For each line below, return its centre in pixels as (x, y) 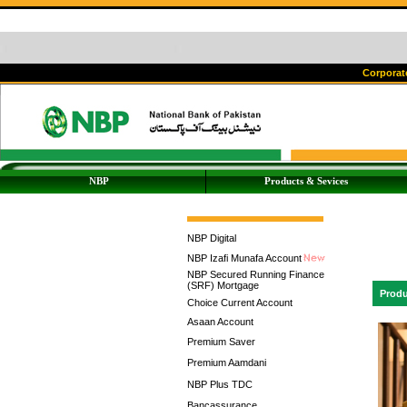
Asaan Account (220, 322)
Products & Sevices (306, 181)
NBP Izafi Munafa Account (244, 258)
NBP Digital (212, 238)
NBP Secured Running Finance (256, 274)
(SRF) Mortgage (223, 285)
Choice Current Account (240, 303)
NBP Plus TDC (220, 384)
